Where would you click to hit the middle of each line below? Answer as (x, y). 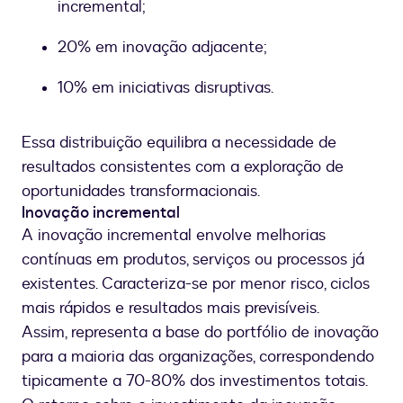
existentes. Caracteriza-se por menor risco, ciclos (196, 284)
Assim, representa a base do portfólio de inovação (200, 333)
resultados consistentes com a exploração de (183, 167)
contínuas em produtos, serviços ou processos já (193, 260)
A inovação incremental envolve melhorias (174, 236)
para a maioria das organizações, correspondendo (198, 357)
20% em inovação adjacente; (162, 48)
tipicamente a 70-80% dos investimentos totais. (195, 381)
